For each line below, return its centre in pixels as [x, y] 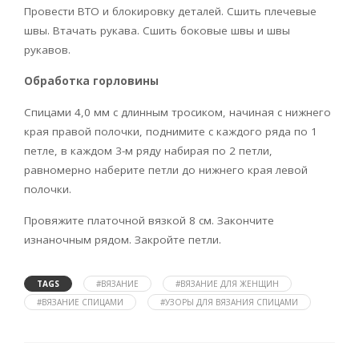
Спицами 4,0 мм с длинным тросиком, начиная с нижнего [177, 113]
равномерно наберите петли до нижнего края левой [166, 170]
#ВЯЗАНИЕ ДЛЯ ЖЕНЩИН [227, 284]
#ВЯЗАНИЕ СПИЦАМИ [80, 303]
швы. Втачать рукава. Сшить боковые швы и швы [157, 31]
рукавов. [47, 50]
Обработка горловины [91, 81]
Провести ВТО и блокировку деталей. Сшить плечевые [170, 12]
